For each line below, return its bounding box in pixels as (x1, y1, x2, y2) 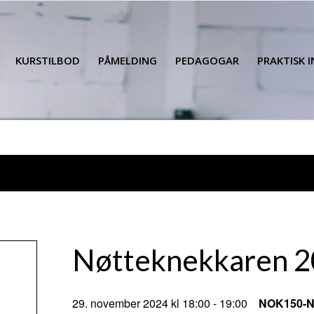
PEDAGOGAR (175, 53, 240, 67)
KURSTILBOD (15, 53, 81, 67)
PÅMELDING (98, 53, 158, 67)
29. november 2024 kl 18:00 (72, 295, 210, 311)
